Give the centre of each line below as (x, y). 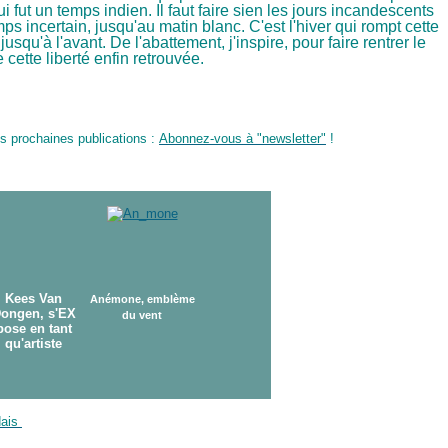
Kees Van (33, 298)
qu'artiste (33, 343)
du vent (142, 315)
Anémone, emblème (142, 299)
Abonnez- (186, 138)
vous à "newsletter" (270, 138)
